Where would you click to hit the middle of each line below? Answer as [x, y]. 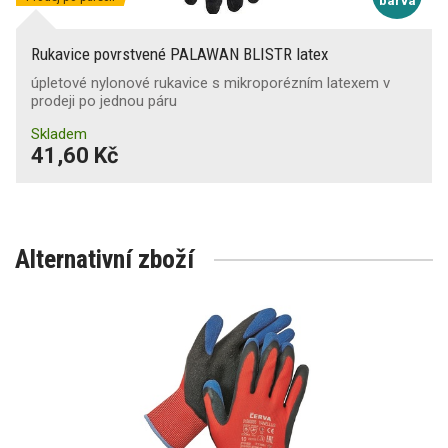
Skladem [59, 133]
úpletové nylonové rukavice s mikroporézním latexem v [210, 82]
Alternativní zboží [104, 258]
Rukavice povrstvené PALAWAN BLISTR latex [179, 53]
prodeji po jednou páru [104, 100]
